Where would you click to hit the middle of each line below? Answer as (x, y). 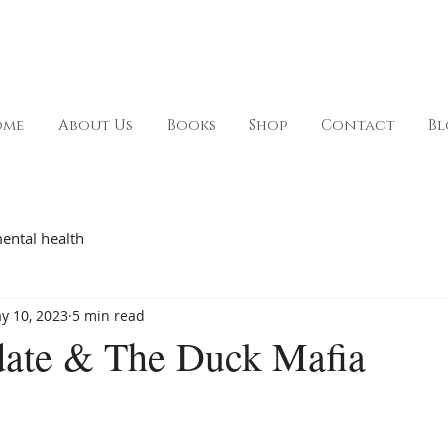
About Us (95, 126)
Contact (357, 126)
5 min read (108, 315)
